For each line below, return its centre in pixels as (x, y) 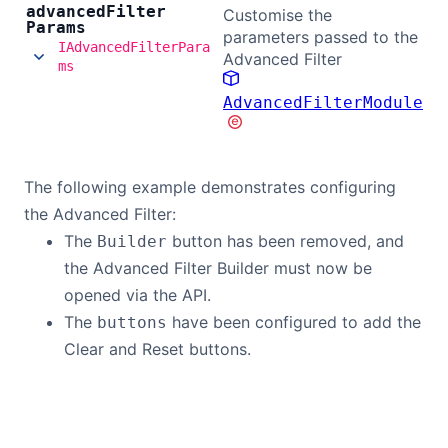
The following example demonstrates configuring (210, 187)
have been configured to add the (294, 322)
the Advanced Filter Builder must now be (218, 268)
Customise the (277, 15)
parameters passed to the (320, 37)
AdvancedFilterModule (323, 102)
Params (56, 27)
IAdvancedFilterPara (134, 47)
